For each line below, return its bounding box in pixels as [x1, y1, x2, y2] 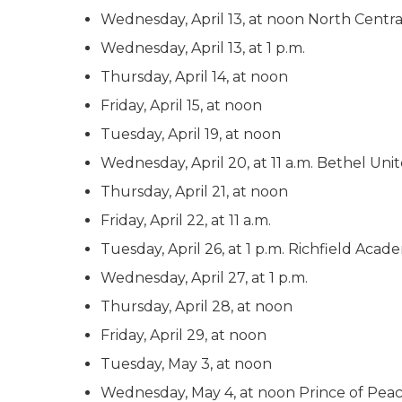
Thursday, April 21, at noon [100, 183, 288, 200]
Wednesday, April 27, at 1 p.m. [100, 269, 308, 286]
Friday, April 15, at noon [100, 97, 262, 114]
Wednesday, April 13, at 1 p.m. [100, 39, 305, 57]
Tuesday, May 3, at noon [100, 355, 272, 372]
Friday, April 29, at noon [100, 327, 267, 344]
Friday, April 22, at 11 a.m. [100, 212, 271, 229]
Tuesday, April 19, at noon [100, 126, 281, 143]
